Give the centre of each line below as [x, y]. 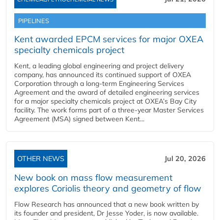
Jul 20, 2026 [185, 158]
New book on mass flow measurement [93, 177]
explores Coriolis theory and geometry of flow [108, 188]
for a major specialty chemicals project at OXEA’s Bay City [105, 101]
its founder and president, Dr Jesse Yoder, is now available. [106, 213]
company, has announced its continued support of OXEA [103, 74]
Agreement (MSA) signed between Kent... [79, 119]
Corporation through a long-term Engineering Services [99, 83]
